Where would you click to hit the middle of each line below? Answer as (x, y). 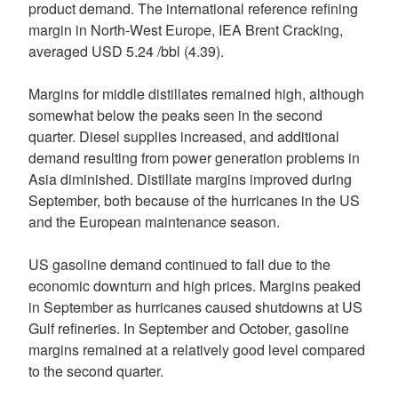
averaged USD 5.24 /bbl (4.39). (126, 51)
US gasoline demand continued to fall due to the (179, 264)
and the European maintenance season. (154, 222)
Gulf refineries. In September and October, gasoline (189, 328)
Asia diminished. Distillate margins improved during (190, 179)
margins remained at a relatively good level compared (197, 350)
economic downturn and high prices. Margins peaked (195, 286)
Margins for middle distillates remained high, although (196, 94)
